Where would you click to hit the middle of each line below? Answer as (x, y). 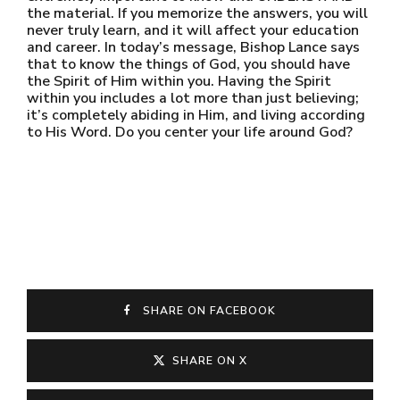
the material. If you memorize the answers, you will (197, 13)
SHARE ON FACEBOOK (205, 311)
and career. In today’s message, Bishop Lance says (193, 47)
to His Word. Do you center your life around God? (190, 132)
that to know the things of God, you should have (188, 64)
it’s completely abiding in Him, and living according (196, 115)
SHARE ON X (209, 361)
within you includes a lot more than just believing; (193, 98)
